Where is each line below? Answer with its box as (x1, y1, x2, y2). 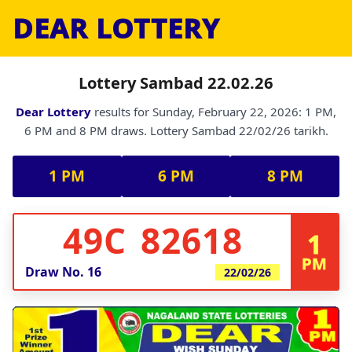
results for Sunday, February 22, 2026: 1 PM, (91, 104, 336, 119)
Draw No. (25, 263, 87, 280)
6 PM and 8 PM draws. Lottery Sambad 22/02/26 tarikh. (24, 123, 328, 138)
